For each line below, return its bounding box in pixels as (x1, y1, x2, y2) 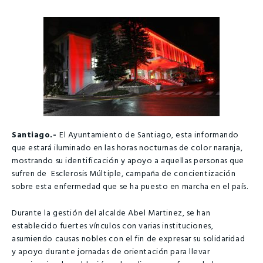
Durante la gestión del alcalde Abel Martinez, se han (12, 206, 211, 220)
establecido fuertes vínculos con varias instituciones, (12, 219, 214, 233)
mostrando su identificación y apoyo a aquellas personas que (12, 154, 245, 168)
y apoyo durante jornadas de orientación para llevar (12, 245, 210, 259)
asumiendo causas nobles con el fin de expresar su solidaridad (12, 232, 245, 246)
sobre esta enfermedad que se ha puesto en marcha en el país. (12, 180, 248, 194)
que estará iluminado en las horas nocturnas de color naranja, (12, 141, 243, 156)
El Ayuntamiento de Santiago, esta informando (59, 129, 239, 143)
